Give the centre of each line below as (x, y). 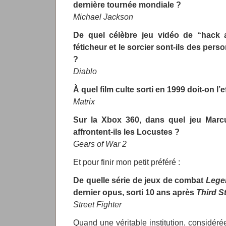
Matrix (84, 101)
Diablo (85, 71)
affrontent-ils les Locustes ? (126, 132)
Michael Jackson (103, 17)
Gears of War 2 (100, 144)
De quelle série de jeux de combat (139, 180)
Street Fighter (97, 204)
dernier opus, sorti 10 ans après (135, 192)
